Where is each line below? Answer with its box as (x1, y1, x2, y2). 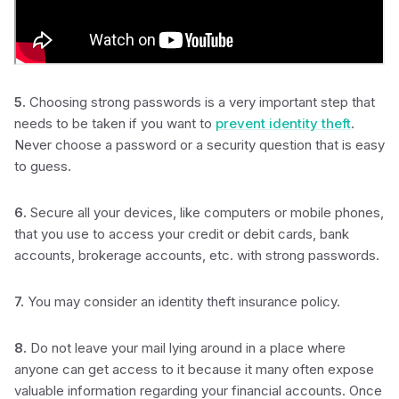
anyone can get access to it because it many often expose (14, 361, 374, 378)
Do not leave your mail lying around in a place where (27, 339, 346, 356)
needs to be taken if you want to (14, 115, 216, 132)
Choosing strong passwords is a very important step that (26, 94, 375, 110)
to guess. (14, 158, 71, 175)
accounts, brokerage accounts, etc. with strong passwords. (14, 247, 379, 264)
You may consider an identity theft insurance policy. (24, 293, 340, 310)
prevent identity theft (216, 115, 351, 132)
